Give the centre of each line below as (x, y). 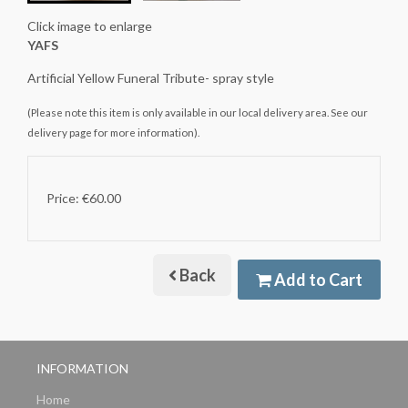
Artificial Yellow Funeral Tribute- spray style (151, 78)
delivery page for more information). (113, 132)
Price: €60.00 (84, 199)
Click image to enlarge (90, 26)
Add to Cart (317, 279)
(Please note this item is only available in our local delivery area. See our (198, 112)
